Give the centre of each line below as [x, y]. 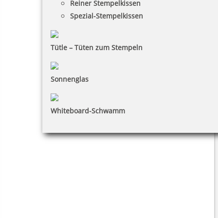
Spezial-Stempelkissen [107, 16]
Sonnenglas [70, 79]
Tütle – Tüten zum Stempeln [97, 48]
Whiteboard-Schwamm [88, 111]
